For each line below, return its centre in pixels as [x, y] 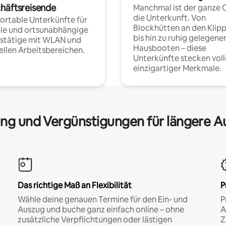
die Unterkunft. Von [169, 18]
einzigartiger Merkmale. [177, 68]
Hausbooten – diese [170, 48]
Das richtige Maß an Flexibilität [74, 185]
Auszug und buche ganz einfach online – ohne [101, 209]
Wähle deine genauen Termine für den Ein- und [102, 199]
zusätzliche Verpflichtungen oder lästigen [95, 219]
